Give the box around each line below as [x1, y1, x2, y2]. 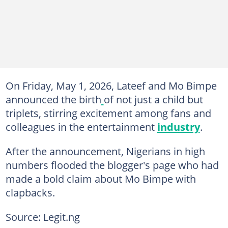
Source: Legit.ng [5, 210, 80, 224]
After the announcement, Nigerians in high [5, 144, 205, 158]
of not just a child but [103, 92, 203, 106]
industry [157, 120, 200, 134]
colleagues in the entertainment [5, 120, 157, 134]
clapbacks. [5, 185, 55, 199]
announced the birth [5, 92, 101, 106]
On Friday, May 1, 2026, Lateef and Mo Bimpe [5, 78, 217, 93]
